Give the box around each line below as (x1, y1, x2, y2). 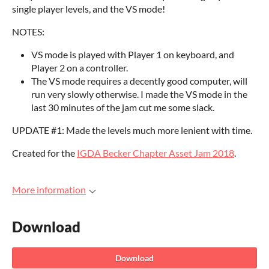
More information (12, 184, 86, 195)
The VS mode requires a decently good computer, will (31, 75, 247, 86)
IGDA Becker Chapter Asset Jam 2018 (77, 147, 234, 159)
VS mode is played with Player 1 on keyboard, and (31, 49, 234, 60)
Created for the (12, 147, 77, 159)
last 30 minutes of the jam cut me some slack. (31, 101, 214, 113)
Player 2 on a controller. (31, 62, 128, 73)
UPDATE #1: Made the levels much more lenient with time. (12, 124, 252, 136)
